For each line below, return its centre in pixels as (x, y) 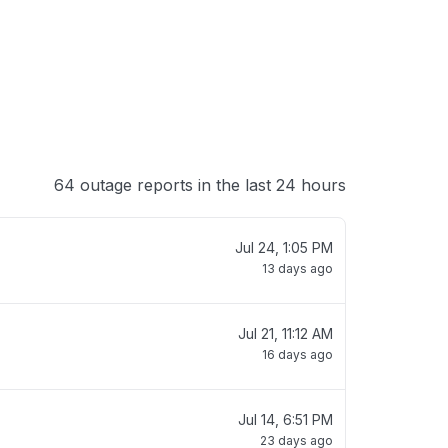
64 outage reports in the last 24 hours (200, 185)
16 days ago (297, 354)
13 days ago (297, 268)
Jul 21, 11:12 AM (285, 333)
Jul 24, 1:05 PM (284, 247)
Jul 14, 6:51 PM (285, 419)
